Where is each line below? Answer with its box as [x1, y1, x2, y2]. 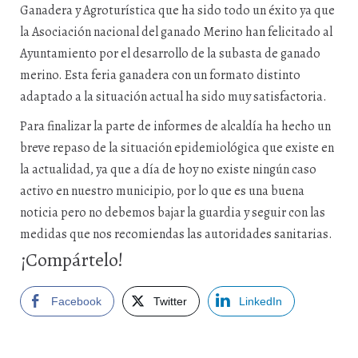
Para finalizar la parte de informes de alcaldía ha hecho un [20, 117, 331, 135]
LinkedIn [239, 295, 282, 308]
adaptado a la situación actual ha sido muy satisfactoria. [20, 88, 327, 105]
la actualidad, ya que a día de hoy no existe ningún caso [20, 161, 316, 178]
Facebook [51, 295, 101, 308]
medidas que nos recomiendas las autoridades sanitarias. [20, 225, 335, 243]
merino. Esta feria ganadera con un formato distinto [20, 66, 300, 84]
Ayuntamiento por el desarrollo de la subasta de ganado [20, 45, 320, 62]
